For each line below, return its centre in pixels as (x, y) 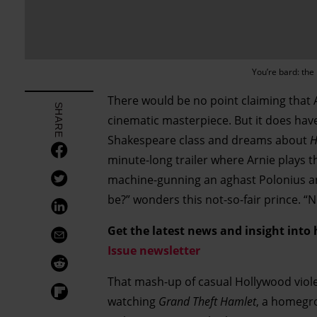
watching (133, 301)
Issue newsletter (154, 250)
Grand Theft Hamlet (207, 301)
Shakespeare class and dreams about (209, 140)
